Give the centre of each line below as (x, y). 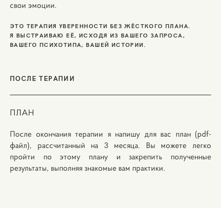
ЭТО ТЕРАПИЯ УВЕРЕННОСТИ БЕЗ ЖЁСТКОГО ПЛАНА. (101, 25)
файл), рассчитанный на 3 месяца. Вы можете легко (110, 145)
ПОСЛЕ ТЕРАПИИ (43, 78)
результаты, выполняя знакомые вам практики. (88, 168)
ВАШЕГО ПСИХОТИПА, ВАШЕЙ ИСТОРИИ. (78, 44)
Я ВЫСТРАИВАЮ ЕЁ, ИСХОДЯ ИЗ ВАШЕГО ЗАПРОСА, (97, 35)
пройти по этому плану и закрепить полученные (110, 156)
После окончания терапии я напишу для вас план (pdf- (110, 134)
